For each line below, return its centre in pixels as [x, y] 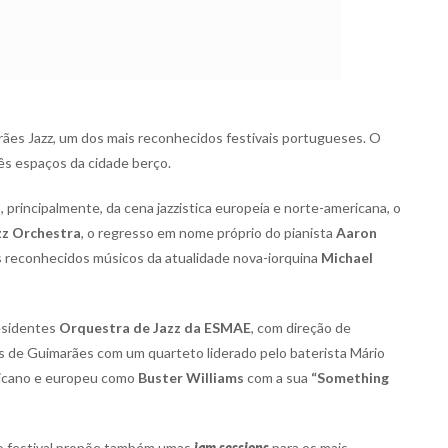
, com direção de [301, 327]
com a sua [277, 377]
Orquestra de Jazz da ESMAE [155, 327]
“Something [350, 377]
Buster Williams [191, 377]
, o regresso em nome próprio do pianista [208, 232]
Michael [347, 257]
